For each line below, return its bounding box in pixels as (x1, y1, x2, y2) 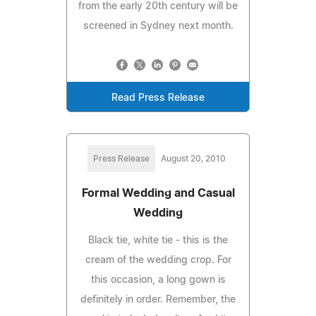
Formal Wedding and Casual (81, 187, 235, 199)
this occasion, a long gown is (90, 274, 226, 285)
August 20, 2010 (161, 154, 226, 163)
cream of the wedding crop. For (85, 255, 231, 265)
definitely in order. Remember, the (80, 294, 236, 305)
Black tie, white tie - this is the (88, 235, 228, 245)
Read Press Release (111, 92, 205, 103)
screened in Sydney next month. (83, 20, 233, 31)
